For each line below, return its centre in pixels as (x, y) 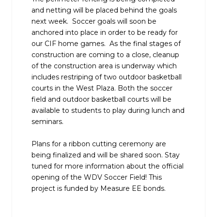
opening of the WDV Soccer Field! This (97, 177)
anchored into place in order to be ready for (105, 32)
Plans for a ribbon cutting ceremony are (99, 144)
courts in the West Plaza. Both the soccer (102, 88)
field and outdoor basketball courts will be (101, 99)
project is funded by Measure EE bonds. (99, 188)
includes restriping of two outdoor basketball (107, 77)
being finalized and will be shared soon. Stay (106, 155)
